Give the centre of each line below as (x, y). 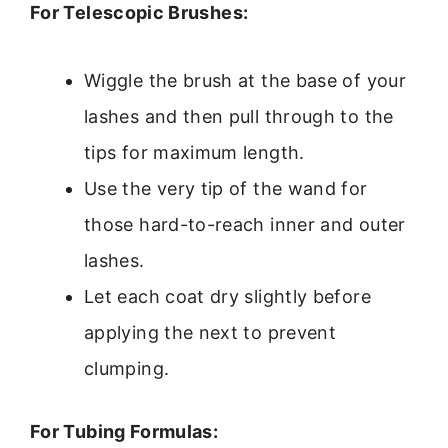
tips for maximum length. (194, 152)
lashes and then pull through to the (239, 116)
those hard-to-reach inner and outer (245, 224)
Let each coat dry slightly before (227, 296)
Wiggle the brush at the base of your (245, 80)
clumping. (127, 368)
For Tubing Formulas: (124, 431)
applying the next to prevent (210, 332)
